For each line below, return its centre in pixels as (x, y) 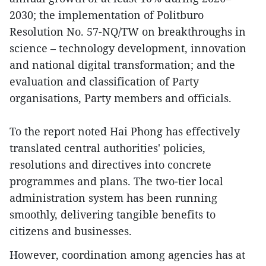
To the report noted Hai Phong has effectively (125, 131)
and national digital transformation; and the (122, 64)
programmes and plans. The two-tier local (116, 181)
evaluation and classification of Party (104, 81)
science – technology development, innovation (128, 48)
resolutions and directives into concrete (110, 164)
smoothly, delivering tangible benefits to (113, 214)
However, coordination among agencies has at (127, 254)
